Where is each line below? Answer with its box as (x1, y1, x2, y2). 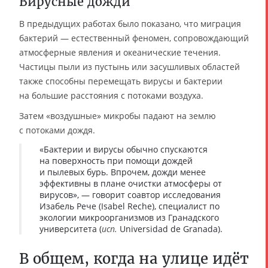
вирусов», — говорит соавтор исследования (39, 189, 221, 201)
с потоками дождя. (19, 124, 95, 136)
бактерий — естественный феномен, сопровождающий (19, 32, 249, 44)
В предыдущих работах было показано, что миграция (19, 18, 241, 30)
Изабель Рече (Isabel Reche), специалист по (39, 200, 220, 212)
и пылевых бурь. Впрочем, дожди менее (39, 166, 206, 178)
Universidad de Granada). (117, 223, 223, 235)
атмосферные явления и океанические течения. (19, 47, 221, 59)
